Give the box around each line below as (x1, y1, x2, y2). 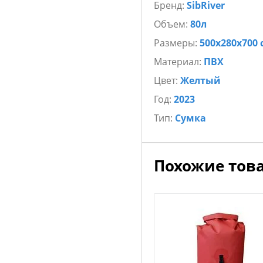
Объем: (153, 18, 190, 31)
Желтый (180, 74, 221, 87)
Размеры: (153, 36, 200, 49)
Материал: (153, 55, 204, 68)
